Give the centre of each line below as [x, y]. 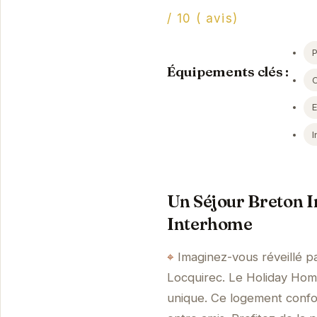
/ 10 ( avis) [203, 19]
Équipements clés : [228, 72]
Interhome [210, 224]
